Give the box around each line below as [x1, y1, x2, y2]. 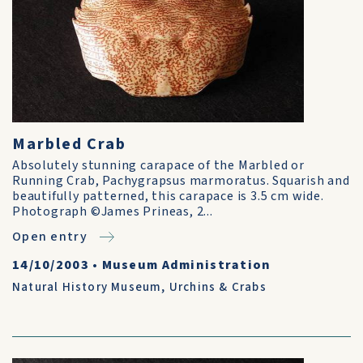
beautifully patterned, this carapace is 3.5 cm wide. [12, 187, 324, 205]
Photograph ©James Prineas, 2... [12, 203, 213, 220]
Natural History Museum [12, 279, 162, 296]
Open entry [12, 228, 88, 246]
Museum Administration [101, 256, 271, 274]
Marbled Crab [12, 133, 127, 156]
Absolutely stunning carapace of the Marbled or [12, 156, 305, 174]
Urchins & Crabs [169, 279, 267, 296]
